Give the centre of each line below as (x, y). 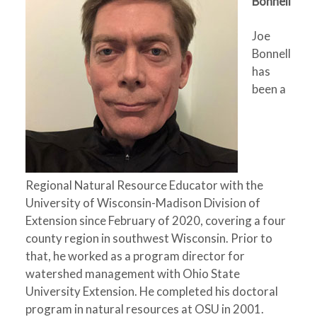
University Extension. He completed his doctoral (151, 291)
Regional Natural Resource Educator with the (144, 185)
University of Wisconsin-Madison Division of (143, 203)
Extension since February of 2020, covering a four (155, 220)
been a (269, 89)
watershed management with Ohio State (132, 273)
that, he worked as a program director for (135, 256)
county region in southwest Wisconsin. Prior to (149, 238)
